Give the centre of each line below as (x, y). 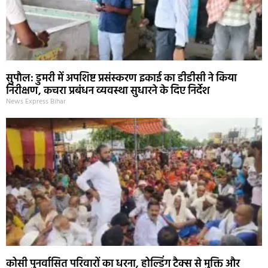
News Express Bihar (36, 101)
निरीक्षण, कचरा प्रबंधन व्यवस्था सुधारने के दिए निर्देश (108, 91)
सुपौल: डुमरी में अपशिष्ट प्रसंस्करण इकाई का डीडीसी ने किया (121, 78)
